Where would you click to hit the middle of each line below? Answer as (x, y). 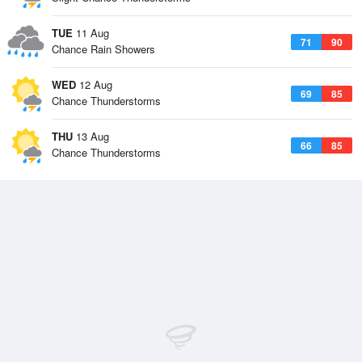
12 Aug (94, 84)
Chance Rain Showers (103, 49)
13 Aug (91, 136)
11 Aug (91, 33)
